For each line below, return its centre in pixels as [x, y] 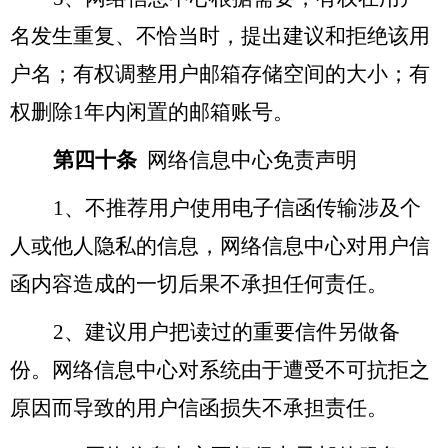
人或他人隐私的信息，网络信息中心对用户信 [220, 245]
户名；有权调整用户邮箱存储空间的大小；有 [220, 73]
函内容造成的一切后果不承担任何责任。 [199, 283]
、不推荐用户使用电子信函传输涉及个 [242, 207]
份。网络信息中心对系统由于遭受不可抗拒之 [220, 369]
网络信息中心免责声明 [252, 159]
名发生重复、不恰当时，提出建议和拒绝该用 [220, 35]
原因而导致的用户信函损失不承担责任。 [199, 407]
